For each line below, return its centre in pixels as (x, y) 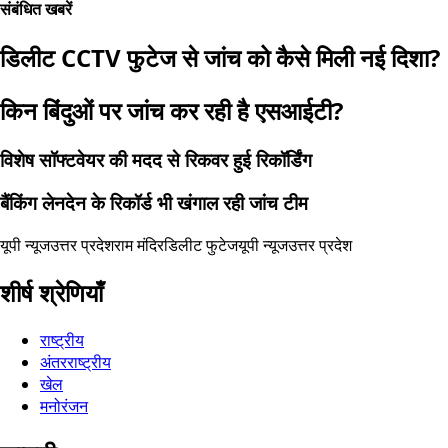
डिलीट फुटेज (201, 245)
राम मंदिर (139, 245)
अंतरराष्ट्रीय (75, 362)
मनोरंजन (64, 406)
